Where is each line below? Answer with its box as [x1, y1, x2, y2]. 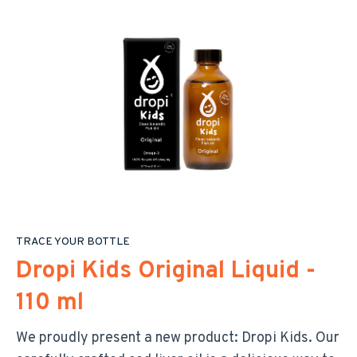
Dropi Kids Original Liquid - [16, 257, 316, 287]
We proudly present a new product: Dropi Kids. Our [16, 329, 339, 348]
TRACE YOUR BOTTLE [16, 235, 130, 249]
